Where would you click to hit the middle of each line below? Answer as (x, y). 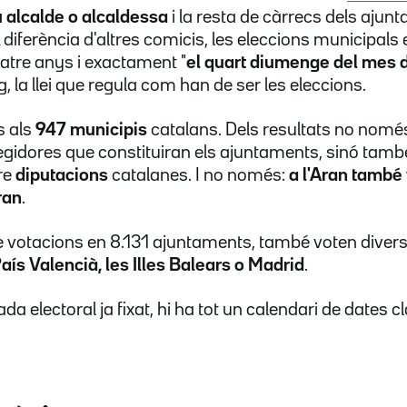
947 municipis (91, 129)
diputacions (62, 175)
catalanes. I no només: (199, 175)
